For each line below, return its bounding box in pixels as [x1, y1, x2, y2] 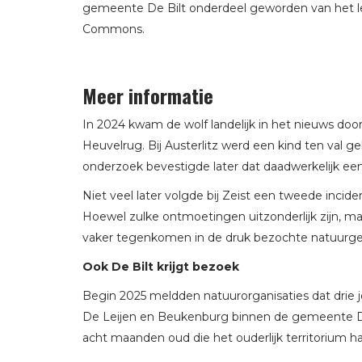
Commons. [82, 21, 145, 36]
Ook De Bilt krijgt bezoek [82, 259, 239, 274]
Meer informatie [82, 80, 213, 110]
